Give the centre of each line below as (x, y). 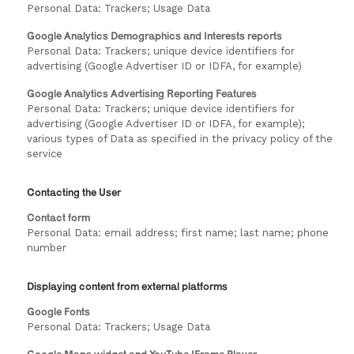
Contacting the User (74, 192)
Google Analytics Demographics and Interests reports (154, 36)
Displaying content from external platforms (127, 286)
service (45, 154)
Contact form (58, 217)
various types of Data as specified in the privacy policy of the (180, 139)
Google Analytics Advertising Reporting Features (142, 93)
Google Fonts (58, 311)
